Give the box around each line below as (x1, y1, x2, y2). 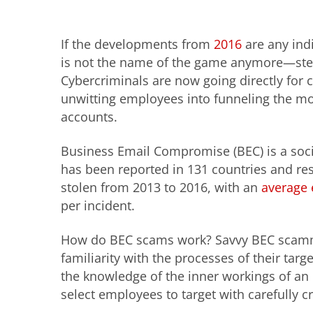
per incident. (61, 196, 138, 214)
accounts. (61, 108, 117, 125)
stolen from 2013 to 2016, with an (61, 178, 261, 196)
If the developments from (61, 35, 214, 52)
